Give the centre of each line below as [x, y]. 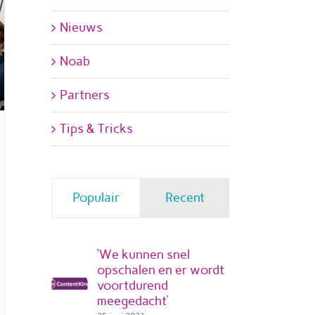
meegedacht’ [133, 301]
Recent [185, 198]
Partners [85, 95]
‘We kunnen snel [143, 255]
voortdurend [133, 285]
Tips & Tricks [96, 129]
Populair [96, 198]
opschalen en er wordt [161, 270]
